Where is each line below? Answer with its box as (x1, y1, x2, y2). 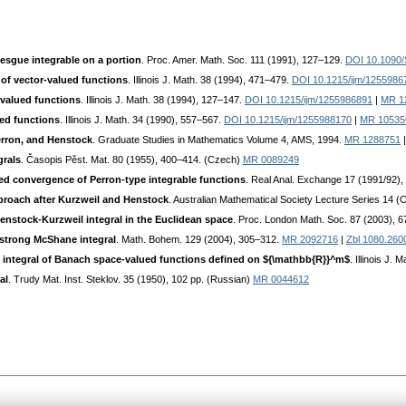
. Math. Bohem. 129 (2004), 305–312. (116, 234, 282, 246)
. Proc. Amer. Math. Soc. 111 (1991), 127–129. (141, 54, 345, 66)
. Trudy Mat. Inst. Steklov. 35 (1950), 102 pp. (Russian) (8, 274, 253, 285)
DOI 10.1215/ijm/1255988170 (224, 114, 352, 126)
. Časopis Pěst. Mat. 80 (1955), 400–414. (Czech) (21, 154, 243, 166)
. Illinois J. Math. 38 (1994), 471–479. (128, 74, 292, 86)
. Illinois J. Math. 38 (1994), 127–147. (81, 94, 245, 106)
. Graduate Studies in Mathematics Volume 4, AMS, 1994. (92, 134, 344, 146)
